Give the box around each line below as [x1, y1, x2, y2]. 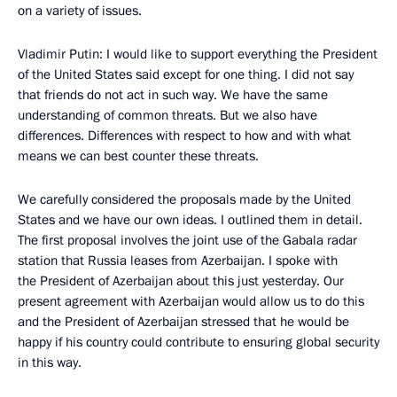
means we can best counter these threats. [18, 147, 259, 165]
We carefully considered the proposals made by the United [18, 191, 351, 208]
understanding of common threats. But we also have [18, 106, 317, 124]
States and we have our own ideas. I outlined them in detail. [18, 211, 362, 229]
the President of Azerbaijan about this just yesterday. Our [18, 272, 344, 290]
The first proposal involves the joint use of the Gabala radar [18, 231, 357, 249]
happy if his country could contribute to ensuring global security [18, 333, 379, 351]
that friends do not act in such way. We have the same [18, 86, 328, 104]
